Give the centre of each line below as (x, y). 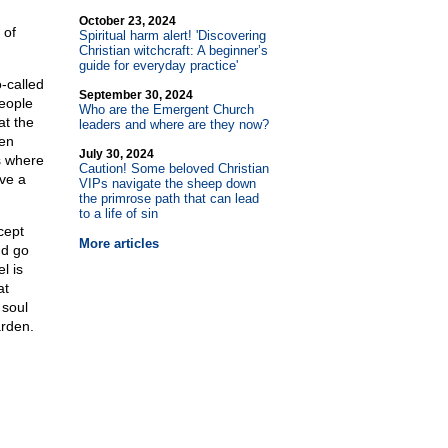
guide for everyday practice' (158, 65)
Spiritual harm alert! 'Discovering (172, 35)
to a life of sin (118, 213)
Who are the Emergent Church (166, 109)
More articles (118, 243)
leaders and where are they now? (173, 124)
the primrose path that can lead (168, 198)
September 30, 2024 (135, 95)
